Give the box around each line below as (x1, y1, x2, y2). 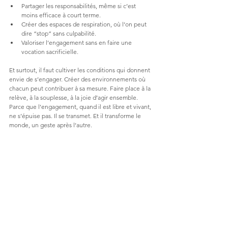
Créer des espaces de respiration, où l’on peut (21, 20, 148, 28)
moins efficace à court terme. (21, 11, 101, 19)
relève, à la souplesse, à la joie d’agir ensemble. (9, 93, 138, 101)
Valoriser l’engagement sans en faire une (21, 38, 133, 46)
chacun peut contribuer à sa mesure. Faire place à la (9, 84, 152, 92)
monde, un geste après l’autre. (9, 121, 92, 129)
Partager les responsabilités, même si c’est (21, 2, 137, 10)
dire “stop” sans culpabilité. (21, 29, 96, 37)
